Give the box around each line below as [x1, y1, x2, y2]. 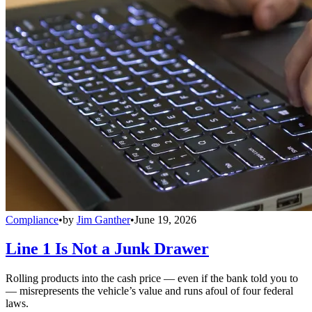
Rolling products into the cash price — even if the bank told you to [6, 272, 298, 285]
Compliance [6, 213, 58, 226]
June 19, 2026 [134, 213, 196, 226]
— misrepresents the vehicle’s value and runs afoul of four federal [6, 285, 293, 297]
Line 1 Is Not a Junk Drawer [6, 240, 209, 258]
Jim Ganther [77, 213, 130, 226]
